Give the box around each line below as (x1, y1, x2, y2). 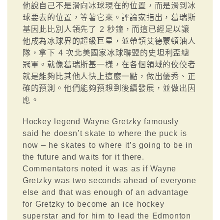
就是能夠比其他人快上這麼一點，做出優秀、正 (22, 72, 196, 81)
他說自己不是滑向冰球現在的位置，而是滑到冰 (22, 1, 196, 10)
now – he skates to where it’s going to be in (22, 140, 193, 149)
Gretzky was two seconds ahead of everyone (22, 176, 196, 185)
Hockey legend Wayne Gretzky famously (22, 117, 179, 126)
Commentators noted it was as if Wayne (22, 164, 177, 173)
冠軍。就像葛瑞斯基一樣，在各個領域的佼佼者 (22, 60, 196, 69)
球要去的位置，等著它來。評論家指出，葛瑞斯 (22, 13, 196, 22)
